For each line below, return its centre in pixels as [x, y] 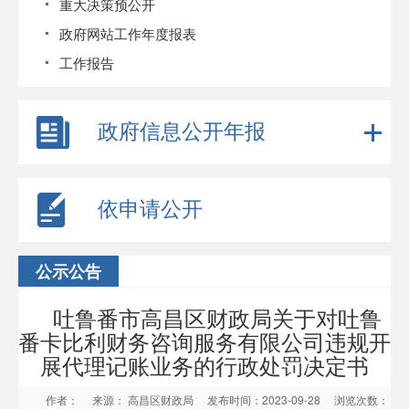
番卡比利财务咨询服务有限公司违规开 [204, 341]
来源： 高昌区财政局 [148, 399]
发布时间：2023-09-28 [269, 399]
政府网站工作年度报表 [128, 33]
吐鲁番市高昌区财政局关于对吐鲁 [217, 317]
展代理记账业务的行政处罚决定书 [204, 365]
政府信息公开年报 [182, 130]
